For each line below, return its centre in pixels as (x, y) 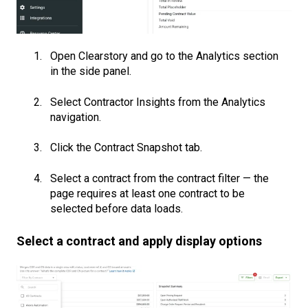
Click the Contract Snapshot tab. (126, 148)
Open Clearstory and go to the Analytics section (164, 56)
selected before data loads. (117, 208)
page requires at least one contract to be (147, 193)
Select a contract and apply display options (139, 241)
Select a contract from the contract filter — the (159, 178)
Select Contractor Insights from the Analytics (158, 102)
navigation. (76, 117)
